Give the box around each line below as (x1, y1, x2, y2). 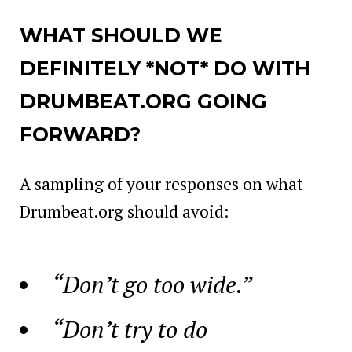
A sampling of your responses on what (20, 172, 303, 195)
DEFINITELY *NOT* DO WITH (20, 56, 310, 80)
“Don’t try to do (52, 313, 207, 345)
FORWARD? (20, 122, 141, 146)
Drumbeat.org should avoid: (20, 200, 229, 222)
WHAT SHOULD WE (20, 23, 222, 47)
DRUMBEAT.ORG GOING (20, 89, 267, 113)
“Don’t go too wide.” (52, 268, 252, 300)
